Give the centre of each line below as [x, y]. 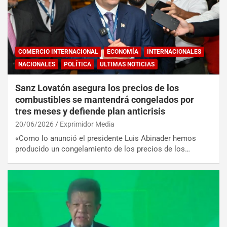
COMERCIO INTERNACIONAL [58, 51]
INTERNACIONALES [174, 51]
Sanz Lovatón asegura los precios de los [97, 88]
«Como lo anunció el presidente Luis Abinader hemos [106, 138]
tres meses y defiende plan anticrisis [90, 111]
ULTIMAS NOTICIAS [127, 64]
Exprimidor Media [87, 124]
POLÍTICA [78, 64]
